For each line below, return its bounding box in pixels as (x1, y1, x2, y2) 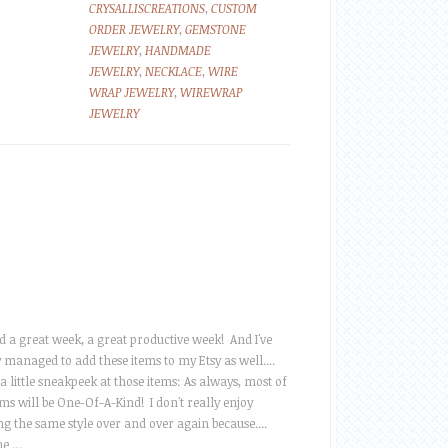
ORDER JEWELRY (89, 21, 179, 37)
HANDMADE (145, 42, 211, 58)
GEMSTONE (185, 21, 246, 37)
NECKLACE (145, 63, 202, 79)
